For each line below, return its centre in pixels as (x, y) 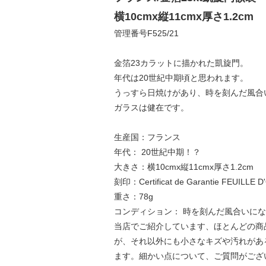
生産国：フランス (147, 137)
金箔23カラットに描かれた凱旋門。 (181, 63)
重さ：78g (133, 196)
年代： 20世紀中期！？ (157, 152)
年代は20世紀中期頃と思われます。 (181, 77)
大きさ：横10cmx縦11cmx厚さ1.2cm (183, 167)
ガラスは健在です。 (151, 107)
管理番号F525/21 (146, 33)
